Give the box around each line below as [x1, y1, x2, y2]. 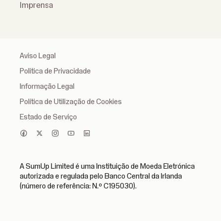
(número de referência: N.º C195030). [20, 182, 137, 190]
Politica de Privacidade [20, 67, 91, 75]
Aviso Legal [20, 51, 56, 60]
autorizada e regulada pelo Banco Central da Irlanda [20, 172, 182, 181]
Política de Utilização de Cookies [20, 97, 122, 106]
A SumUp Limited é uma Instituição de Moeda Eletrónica [20, 162, 195, 171]
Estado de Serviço [20, 112, 77, 121]
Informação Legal [20, 82, 74, 91]
